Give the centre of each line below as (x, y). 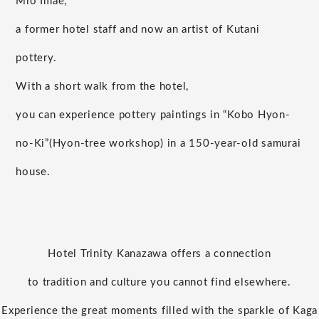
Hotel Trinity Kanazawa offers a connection (159, 253)
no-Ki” (32, 143)
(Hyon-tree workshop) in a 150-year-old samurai (175, 143)
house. (33, 172)
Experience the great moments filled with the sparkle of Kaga (159, 310)
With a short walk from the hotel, (103, 86)
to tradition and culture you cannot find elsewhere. (159, 282)
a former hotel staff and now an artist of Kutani (138, 29)
